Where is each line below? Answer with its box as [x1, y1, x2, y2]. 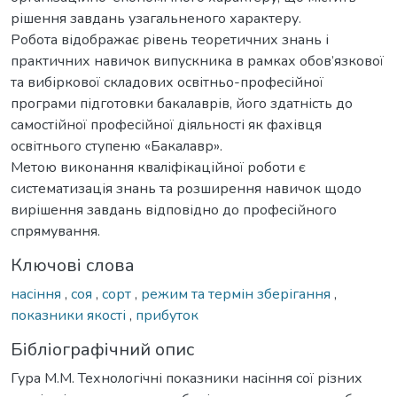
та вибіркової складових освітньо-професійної [11, 72, 323, 92]
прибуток [136, 305, 198, 325]
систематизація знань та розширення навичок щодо [11, 178, 362, 198]
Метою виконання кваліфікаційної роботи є [11, 157, 306, 177]
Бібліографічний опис [11, 337, 194, 362]
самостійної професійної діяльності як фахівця [11, 114, 322, 135]
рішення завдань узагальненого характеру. [11, 8, 301, 28]
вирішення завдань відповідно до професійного [11, 199, 337, 220]
